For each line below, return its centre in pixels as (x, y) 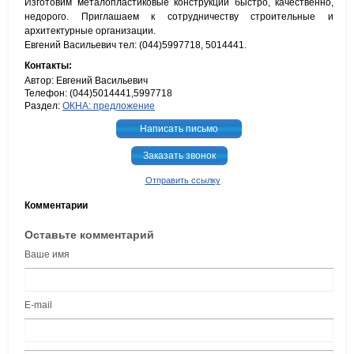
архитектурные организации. (90, 31)
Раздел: (43, 106)
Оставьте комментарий (89, 235)
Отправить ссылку (183, 181)
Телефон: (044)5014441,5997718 (98, 94)
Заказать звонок (179, 156)
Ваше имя (47, 255)
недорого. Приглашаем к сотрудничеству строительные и (179, 17)
